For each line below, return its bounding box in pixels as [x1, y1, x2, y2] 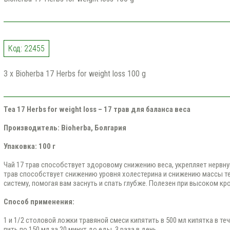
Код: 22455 [8, 44, 45, 53]
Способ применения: [3, 197, 74, 206]
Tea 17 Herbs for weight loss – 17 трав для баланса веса [3, 105, 190, 114]
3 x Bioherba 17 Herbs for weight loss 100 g [3, 68, 146, 79]
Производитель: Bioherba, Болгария [3, 123, 126, 132]
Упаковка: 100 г [3, 142, 55, 151]
